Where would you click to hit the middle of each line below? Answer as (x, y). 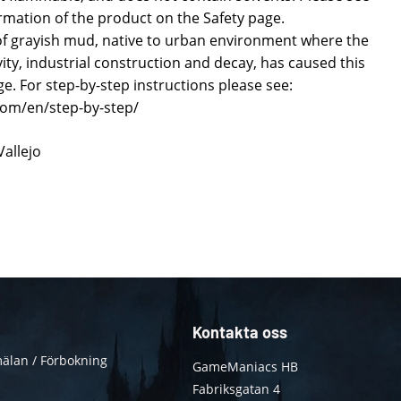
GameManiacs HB (245, 367)
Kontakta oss (239, 333)
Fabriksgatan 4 (236, 389)
